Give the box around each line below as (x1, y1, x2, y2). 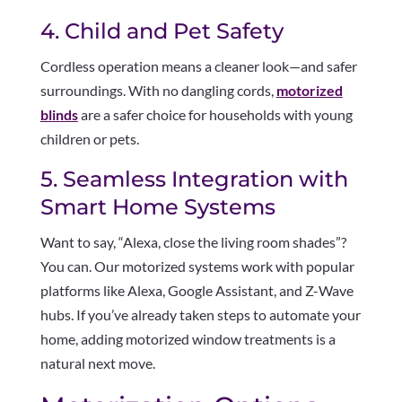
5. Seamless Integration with (39, 166, 348, 193)
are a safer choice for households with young (77, 106, 353, 124)
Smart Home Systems (39, 194, 275, 221)
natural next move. (39, 354, 155, 372)
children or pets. (39, 130, 139, 148)
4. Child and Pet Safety (39, 18, 284, 45)
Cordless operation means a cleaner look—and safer (39, 57, 357, 75)
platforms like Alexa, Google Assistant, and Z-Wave (39, 282, 354, 300)
